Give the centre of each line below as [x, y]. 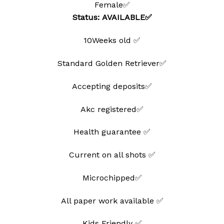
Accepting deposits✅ [112, 86]
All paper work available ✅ [112, 200]
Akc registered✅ [112, 109]
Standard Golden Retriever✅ [112, 63]
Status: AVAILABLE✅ [112, 17]
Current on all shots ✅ [112, 155]
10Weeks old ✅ [112, 40]
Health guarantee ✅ [112, 132]
